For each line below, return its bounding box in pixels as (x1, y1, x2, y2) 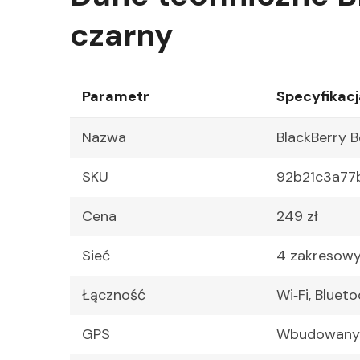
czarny (70, 14, 174, 55)
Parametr (82, 86, 149, 106)
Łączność (82, 284, 145, 305)
